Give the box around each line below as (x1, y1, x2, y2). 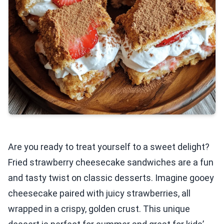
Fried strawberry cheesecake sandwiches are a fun (8, 157, 213, 167)
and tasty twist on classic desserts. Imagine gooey (8, 172, 214, 183)
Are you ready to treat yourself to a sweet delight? (8, 141, 209, 152)
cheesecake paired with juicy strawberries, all (8, 188, 190, 198)
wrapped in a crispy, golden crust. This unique (8, 203, 190, 214)
